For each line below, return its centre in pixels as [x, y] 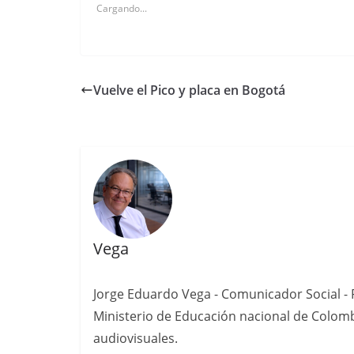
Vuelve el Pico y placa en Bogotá [189, 90]
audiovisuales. [135, 338]
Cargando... [122, 8]
